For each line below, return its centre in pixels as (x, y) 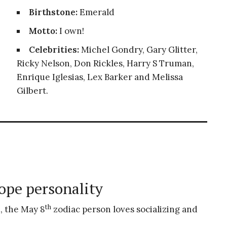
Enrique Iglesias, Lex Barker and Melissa (100, 77)
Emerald (96, 12)
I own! (70, 31)
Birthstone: (53, 12)
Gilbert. (32, 91)
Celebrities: (54, 50)
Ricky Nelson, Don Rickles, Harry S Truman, (105, 63)
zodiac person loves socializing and (124, 209)
